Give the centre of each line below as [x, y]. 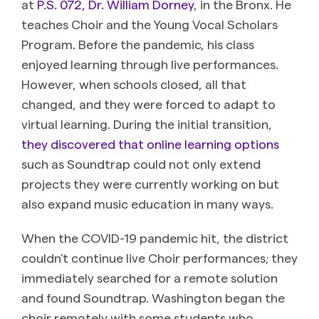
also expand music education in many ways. [147, 203]
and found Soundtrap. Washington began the [153, 297]
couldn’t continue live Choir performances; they [159, 257]
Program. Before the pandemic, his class [138, 43]
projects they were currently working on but [150, 183]
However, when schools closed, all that [134, 83]
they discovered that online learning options [150, 143]
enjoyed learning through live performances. [150, 63]
